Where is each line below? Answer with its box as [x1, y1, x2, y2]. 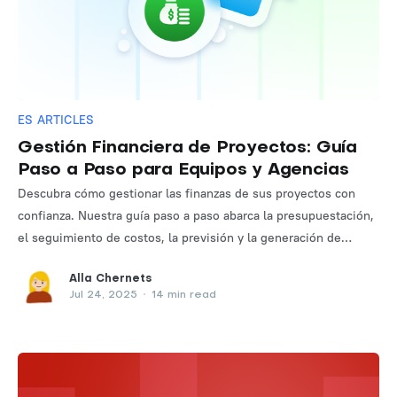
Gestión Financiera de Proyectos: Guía [18, 140, 357, 157]
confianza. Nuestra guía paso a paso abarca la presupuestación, [18, 207, 374, 224]
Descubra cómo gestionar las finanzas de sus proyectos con [18, 185, 355, 202]
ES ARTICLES [18, 112, 95, 128]
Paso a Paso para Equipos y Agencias [18, 162, 349, 179]
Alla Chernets [69, 273, 152, 284]
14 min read [148, 289, 216, 300]
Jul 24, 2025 [69, 289, 137, 300]
